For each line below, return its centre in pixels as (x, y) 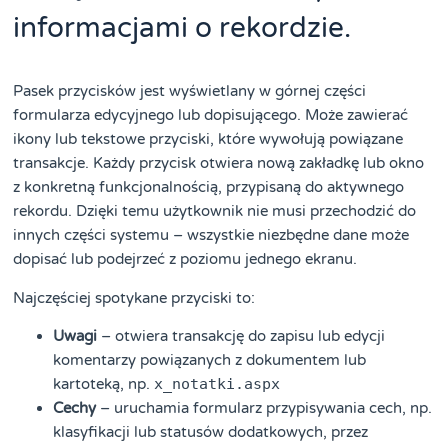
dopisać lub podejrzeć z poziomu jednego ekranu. (185, 259)
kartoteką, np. (104, 384)
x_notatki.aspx (217, 384)
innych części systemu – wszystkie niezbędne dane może (211, 235)
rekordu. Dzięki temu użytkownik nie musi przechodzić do (215, 211)
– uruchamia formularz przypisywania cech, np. (264, 408)
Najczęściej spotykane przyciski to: (134, 297)
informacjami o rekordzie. (182, 28)
